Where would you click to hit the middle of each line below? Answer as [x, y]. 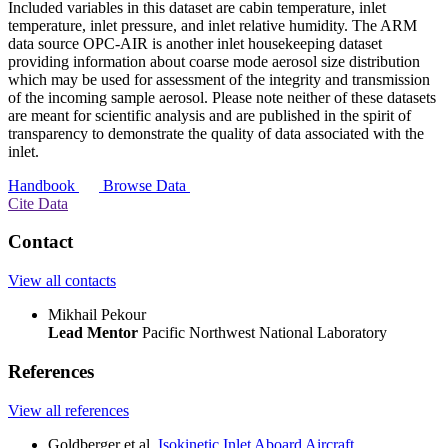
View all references [68, 410]
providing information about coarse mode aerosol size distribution [214, 61]
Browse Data [146, 185]
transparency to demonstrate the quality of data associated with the [216, 133]
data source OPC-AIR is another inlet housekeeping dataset [195, 43]
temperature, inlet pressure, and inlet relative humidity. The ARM [212, 25]
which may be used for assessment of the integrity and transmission [219, 79]
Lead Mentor [93, 333]
